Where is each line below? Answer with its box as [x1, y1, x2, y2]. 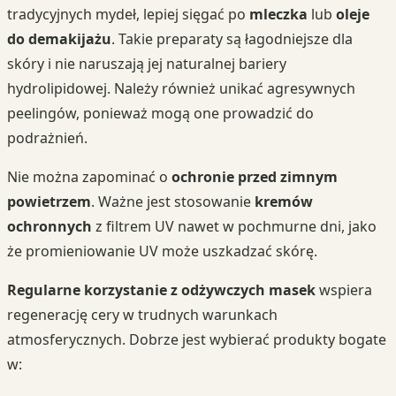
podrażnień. [7, 127, 88, 148]
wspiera [316, 279, 372, 300]
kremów [255, 191, 313, 211]
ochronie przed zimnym [171, 166, 338, 187]
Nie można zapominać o [7, 166, 171, 187]
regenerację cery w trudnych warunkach [7, 304, 278, 324]
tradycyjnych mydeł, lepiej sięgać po [7, 4, 249, 24]
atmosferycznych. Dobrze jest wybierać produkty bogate [7, 329, 386, 349]
